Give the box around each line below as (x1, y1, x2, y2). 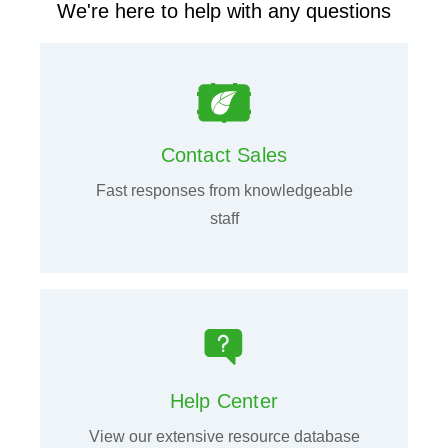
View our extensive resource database (88, 427, 360, 445)
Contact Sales (160, 143, 288, 166)
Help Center (169, 389, 279, 412)
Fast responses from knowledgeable (95, 181, 353, 199)
